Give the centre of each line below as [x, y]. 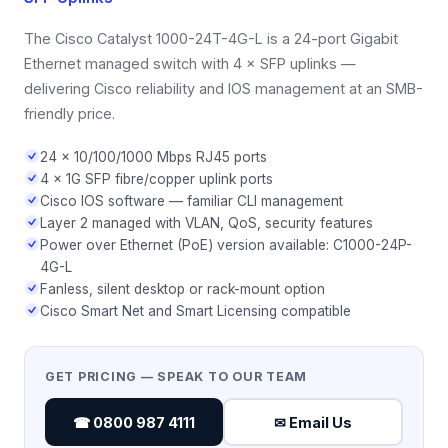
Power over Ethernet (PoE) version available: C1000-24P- [226, 245]
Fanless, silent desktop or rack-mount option [182, 289]
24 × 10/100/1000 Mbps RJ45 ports [153, 157]
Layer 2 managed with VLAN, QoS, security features [206, 223]
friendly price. [69, 113]
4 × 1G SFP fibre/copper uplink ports [156, 179]
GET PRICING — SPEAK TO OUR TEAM [176, 376]
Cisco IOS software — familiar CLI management [191, 201]
